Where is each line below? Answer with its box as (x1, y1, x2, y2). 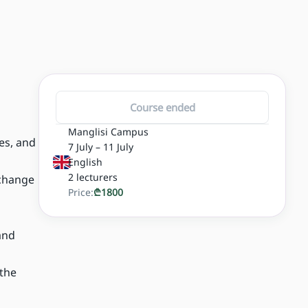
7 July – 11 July (68, 140, 133, 154)
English (68, 155, 102, 169)
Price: (68, 186, 93, 199)
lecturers (76, 170, 118, 184)
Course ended (129, 100, 195, 114)
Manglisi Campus (68, 125, 148, 139)
